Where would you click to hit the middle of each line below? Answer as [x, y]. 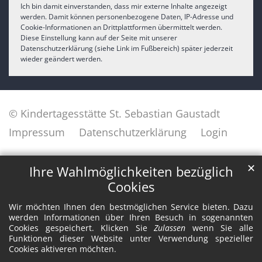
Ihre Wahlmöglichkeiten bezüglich [131, 172]
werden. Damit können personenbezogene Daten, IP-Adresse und [127, 17]
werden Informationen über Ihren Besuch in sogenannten [131, 218]
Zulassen [170, 228]
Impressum [37, 132]
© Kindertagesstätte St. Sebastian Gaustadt [114, 114]
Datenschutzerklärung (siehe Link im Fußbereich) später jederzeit [127, 49]
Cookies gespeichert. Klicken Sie [82, 228]
